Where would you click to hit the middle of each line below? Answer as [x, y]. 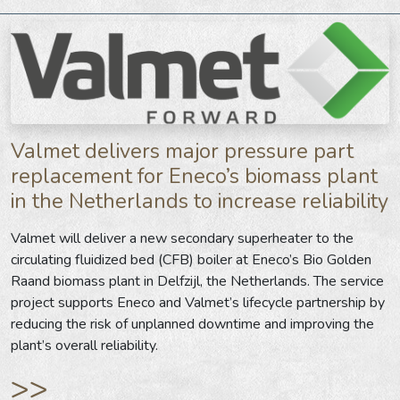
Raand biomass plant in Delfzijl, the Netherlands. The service [197, 281]
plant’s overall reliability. [84, 345]
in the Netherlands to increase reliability [200, 200]
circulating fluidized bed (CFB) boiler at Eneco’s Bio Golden [191, 259]
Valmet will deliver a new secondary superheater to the [182, 238]
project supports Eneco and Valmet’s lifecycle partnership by [198, 302]
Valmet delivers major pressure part [182, 150]
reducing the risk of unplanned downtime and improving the [192, 324]
